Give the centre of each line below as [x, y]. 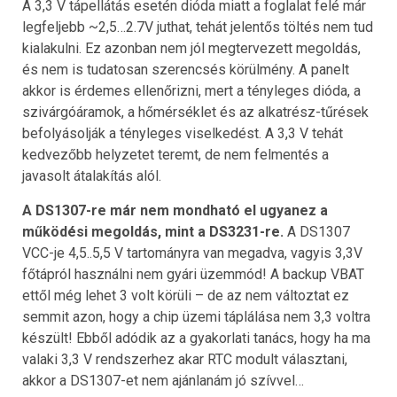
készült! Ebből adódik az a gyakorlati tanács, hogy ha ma [196, 339]
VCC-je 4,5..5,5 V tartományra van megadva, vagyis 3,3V [192, 253]
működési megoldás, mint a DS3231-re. [153, 232]
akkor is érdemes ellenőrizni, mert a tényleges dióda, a [191, 91]
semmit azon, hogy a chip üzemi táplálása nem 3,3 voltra [196, 317]
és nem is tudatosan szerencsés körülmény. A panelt [186, 70]
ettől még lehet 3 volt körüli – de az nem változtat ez [186, 296]
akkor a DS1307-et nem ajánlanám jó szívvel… [163, 381]
